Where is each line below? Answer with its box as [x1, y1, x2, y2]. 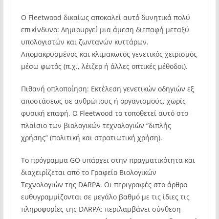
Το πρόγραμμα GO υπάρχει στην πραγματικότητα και [21, 155, 195, 165]
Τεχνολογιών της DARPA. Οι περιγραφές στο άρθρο [21, 180, 187, 189]
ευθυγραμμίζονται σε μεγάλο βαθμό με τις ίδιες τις [21, 192, 190, 201]
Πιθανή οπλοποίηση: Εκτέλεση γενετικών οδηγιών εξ [21, 84, 194, 93]
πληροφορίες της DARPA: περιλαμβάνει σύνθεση [21, 204, 181, 214]
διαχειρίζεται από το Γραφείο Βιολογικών [21, 168, 156, 177]
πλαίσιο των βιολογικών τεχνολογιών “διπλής [21, 121, 171, 130]
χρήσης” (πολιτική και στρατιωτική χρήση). [21, 133, 162, 142]
